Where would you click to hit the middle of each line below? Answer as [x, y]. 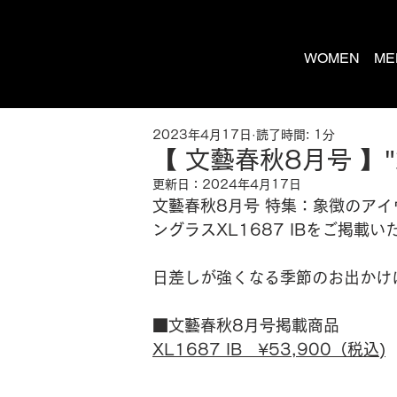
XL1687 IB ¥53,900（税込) [269, 349]
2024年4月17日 [252, 184]
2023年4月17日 [202, 135]
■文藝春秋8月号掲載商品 [246, 325]
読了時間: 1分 [296, 135]
